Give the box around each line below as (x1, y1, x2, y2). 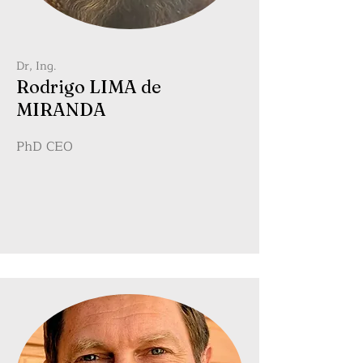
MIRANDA (16, 98, 106, 121)
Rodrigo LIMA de (16, 75, 161, 98)
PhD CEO (16, 136, 73, 157)
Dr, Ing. (16, 57, 57, 75)
